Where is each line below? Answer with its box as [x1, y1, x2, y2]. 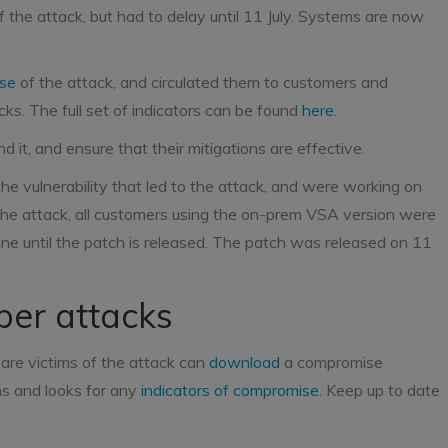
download [209, 352, 280, 372]
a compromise [280, 352, 383, 372]
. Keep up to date [319, 380, 440, 400]
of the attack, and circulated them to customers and [16, 72, 388, 92]
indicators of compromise [141, 380, 319, 400]
